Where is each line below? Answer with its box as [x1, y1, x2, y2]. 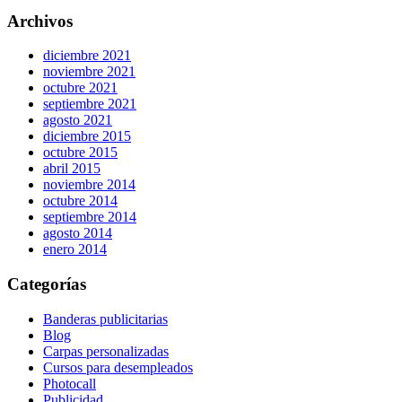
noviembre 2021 [43, 64, 135, 80]
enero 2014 [43, 241, 107, 258]
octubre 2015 [43, 144, 118, 161]
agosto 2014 [43, 225, 112, 241]
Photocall [43, 375, 96, 391]
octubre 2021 [43, 80, 118, 96]
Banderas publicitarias [43, 310, 168, 327]
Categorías [7, 274, 86, 293]
